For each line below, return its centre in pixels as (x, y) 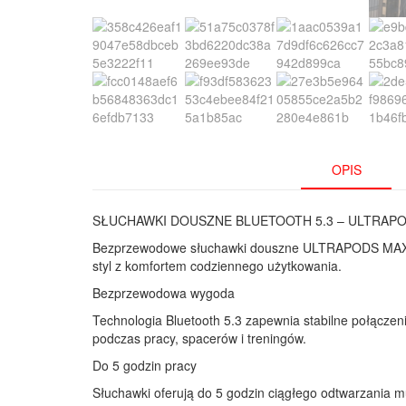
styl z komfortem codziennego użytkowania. (217, 265)
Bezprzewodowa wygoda (164, 292)
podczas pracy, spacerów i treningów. (199, 338)
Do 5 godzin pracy (145, 365)
